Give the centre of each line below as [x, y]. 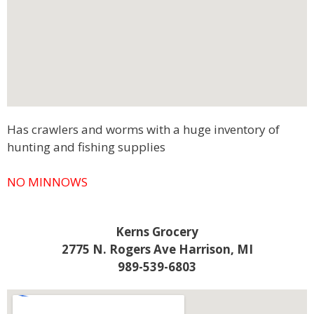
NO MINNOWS [47, 182]
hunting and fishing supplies [86, 146]
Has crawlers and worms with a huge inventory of [143, 129]
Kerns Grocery [157, 231]
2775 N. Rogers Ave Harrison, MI [157, 249]
